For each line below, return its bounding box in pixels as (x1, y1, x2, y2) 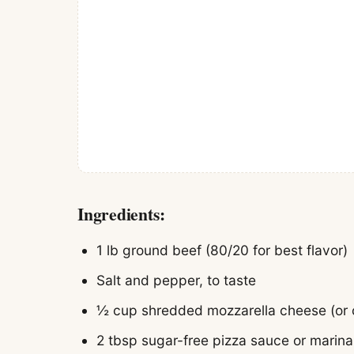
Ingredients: (77, 201, 165, 226)
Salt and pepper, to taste (96, 271, 257, 288)
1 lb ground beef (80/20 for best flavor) (96, 241, 348, 258)
